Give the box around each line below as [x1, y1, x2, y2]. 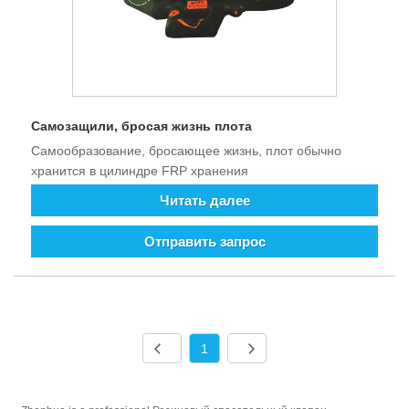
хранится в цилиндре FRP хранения [31, 163, 248, 179]
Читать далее [159, 193, 250, 209]
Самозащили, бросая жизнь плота [31, 119, 252, 134]
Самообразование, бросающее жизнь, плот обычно [31, 143, 341, 159]
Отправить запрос [143, 234, 266, 250]
